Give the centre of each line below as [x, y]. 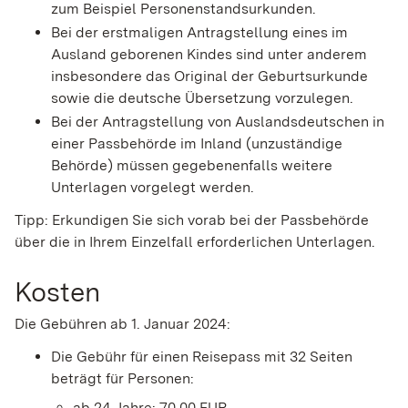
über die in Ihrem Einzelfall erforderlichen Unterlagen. [195, 242]
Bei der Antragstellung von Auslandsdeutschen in [218, 122]
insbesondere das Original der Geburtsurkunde [209, 76]
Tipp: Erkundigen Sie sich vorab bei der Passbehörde [192, 220]
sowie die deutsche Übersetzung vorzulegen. [202, 98]
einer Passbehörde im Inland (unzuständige [197, 144]
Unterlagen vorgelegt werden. [153, 188]
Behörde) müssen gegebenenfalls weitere [192, 166]
